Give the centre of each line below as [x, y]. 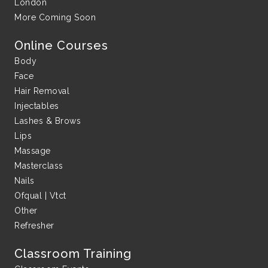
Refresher [34, 225]
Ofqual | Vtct [40, 195]
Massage [33, 150]
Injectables [37, 106]
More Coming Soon [55, 17]
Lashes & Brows [48, 121]
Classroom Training [73, 253]
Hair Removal [42, 91]
